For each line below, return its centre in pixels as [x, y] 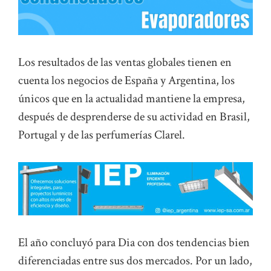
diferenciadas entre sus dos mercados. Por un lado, [135, 260]
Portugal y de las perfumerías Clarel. [102, 135]
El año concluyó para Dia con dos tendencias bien [134, 242]
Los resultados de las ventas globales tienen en [125, 63]
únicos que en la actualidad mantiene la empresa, [132, 99]
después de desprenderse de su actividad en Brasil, [134, 117]
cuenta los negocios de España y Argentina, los [126, 81]
